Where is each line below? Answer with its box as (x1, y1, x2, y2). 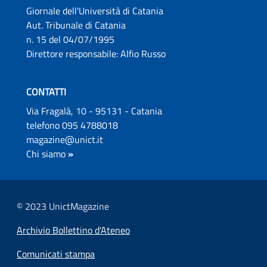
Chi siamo (26, 147, 66, 161)
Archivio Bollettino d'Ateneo (17, 223, 130, 237)
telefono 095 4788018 (26, 118, 120, 132)
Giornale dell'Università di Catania (26, 4, 166, 18)
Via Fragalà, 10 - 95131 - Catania (26, 104, 164, 118)
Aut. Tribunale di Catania (26, 18, 128, 32)
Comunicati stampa (17, 247, 95, 261)
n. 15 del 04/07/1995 (26, 32, 117, 46)
